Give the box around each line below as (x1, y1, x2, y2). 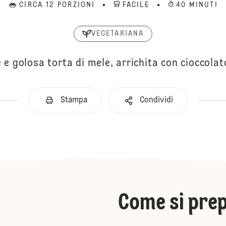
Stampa (60, 96, 87, 104)
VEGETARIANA (91, 30, 144, 37)
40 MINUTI (176, 2, 218, 9)
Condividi (139, 96, 173, 104)
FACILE (123, 2, 149, 9)
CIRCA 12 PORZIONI (19, 2, 95, 9)
